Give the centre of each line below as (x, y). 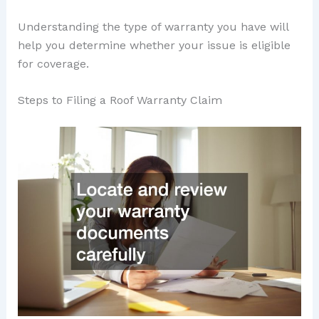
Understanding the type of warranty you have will (153, 26)
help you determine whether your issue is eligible (154, 45)
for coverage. (53, 63)
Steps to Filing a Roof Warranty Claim (120, 100)
